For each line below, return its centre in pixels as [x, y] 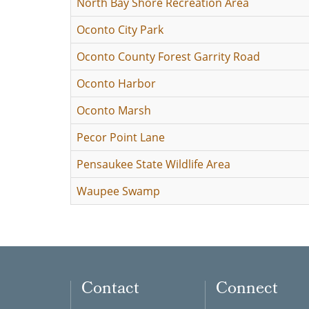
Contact [110, 290]
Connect [247, 290]
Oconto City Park [120, 30]
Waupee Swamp [118, 191]
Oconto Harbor [116, 83]
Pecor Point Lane [121, 137]
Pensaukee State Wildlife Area [153, 164]
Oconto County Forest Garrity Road [168, 57]
